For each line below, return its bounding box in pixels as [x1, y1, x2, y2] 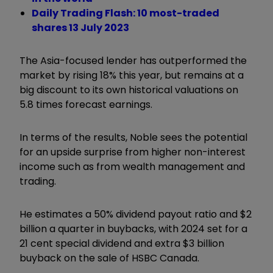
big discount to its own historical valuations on [19, 82, 238, 97]
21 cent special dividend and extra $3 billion [19, 236, 224, 250]
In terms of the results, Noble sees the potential [19, 130, 247, 144]
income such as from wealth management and [19, 159, 245, 174]
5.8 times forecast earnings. [19, 97, 152, 112]
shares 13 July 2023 [32, 20, 129, 35]
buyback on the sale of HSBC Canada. [19, 250, 199, 265]
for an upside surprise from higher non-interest [19, 144, 246, 159]
